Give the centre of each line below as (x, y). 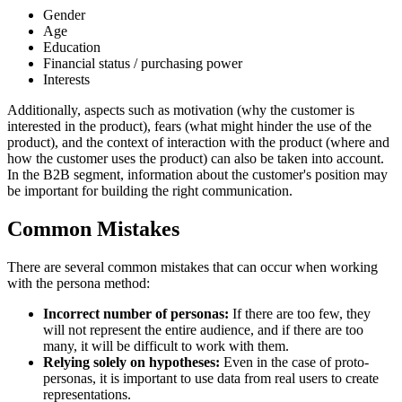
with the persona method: (79, 284)
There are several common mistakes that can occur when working (192, 267)
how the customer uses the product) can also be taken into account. (196, 159)
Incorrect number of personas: (136, 314)
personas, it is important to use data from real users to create (211, 379)
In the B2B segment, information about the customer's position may (197, 175)
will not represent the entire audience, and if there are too (203, 330)
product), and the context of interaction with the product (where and (198, 143)
